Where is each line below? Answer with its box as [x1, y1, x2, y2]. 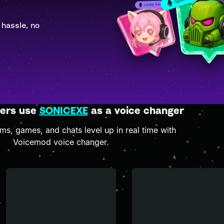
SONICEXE [39, 104, 88, 116]
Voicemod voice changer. [13, 137, 109, 147]
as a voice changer [87, 104, 184, 116]
